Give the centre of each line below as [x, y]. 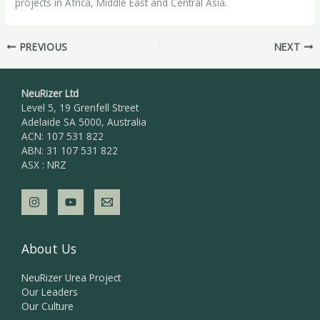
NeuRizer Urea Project [71, 277]
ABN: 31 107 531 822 [70, 151]
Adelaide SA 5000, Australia [84, 122]
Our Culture [47, 306]
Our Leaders [50, 291]
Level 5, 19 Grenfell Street [80, 108]
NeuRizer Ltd [50, 94]
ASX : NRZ [44, 165]
